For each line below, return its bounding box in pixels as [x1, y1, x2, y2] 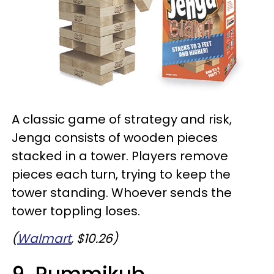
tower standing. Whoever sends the [12, 183, 232, 201]
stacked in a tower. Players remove [12, 147, 228, 165]
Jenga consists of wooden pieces [12, 128, 218, 146]
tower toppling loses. [12, 202, 140, 220]
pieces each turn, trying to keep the [12, 165, 231, 183]
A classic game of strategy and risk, [12, 110, 232, 128]
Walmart [17, 229, 71, 247]
